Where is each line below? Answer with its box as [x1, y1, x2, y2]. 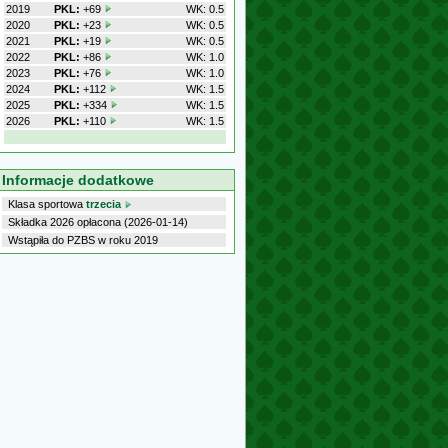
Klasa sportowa [8, 198, 86, 210]
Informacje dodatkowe [2, 172, 154, 188]
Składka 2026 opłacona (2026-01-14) [8, 216, 188, 228]
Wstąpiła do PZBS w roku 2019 [8, 234, 158, 246]
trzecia [86, 198, 121, 210]
